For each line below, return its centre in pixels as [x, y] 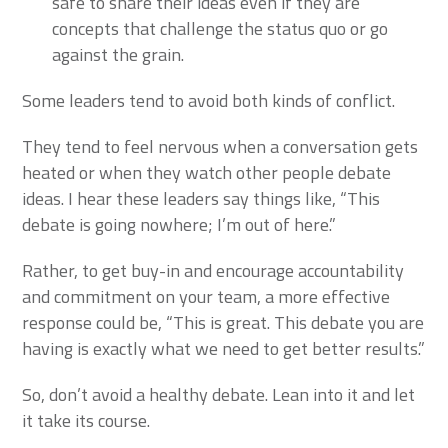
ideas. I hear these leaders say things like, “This [201, 198]
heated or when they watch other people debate [207, 172]
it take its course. [86, 420]
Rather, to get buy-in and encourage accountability [213, 270]
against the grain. [120, 54]
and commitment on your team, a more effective [206, 296]
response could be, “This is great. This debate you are [223, 322]
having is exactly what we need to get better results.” [224, 348]
